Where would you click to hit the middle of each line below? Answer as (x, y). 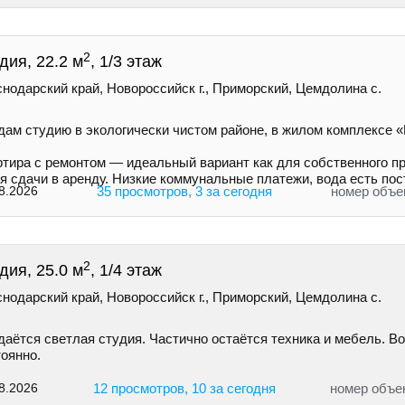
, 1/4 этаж (126, 271)
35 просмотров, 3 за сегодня (184, 192)
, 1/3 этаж (126, 62)
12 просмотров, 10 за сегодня (184, 389)
